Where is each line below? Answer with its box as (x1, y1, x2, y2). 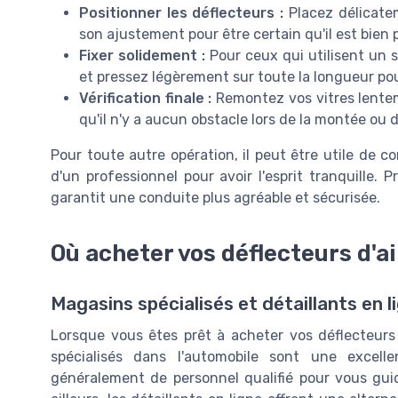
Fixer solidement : (79, 46, 205, 64)
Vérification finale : (79, 89, 212, 107)
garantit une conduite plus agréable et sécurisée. (51, 188, 380, 206)
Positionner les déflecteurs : (79, 4, 284, 21)
